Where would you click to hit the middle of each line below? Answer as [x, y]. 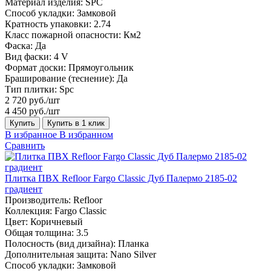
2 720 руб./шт [32, 100]
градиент [24, 189]
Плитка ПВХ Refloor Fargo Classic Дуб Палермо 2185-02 [121, 178]
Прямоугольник [101, 67]
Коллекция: [28, 211]
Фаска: [19, 45]
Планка [133, 243]
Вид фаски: [28, 56]
